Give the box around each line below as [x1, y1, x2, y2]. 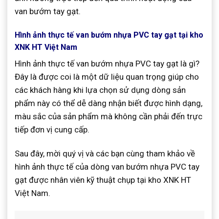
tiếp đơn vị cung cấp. [15, 124, 89, 134]
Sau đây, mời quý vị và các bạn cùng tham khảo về [15, 148, 195, 158]
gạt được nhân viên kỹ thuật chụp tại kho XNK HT [15, 175, 191, 185]
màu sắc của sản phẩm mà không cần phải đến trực [15, 111, 202, 121]
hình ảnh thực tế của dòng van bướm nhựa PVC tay [15, 161, 199, 172]
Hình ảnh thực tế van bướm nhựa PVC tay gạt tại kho [15, 30, 203, 40]
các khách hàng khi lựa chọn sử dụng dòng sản [15, 85, 186, 95]
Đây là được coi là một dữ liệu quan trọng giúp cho [15, 71, 199, 82]
